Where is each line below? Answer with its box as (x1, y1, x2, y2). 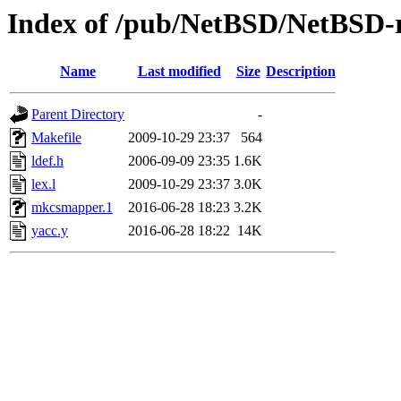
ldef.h (31, 153, 64, 169)
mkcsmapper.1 (31, 200, 113, 216)
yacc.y (31, 223, 68, 239)
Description (266, 64, 336, 80)
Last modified (137, 64, 221, 80)
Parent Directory (31, 107, 124, 123)
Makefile (31, 130, 81, 146)
